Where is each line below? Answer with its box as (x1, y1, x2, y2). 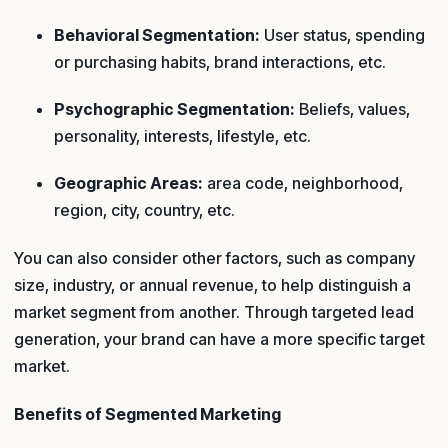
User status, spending (260, 24, 425, 45)
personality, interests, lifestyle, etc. (54, 126, 311, 146)
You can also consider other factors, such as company (14, 247, 415, 268)
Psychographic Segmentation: (54, 99, 295, 119)
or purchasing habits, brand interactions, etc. (54, 51, 386, 72)
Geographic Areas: (54, 173, 203, 194)
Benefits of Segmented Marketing (14, 404, 281, 425)
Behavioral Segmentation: (54, 24, 260, 45)
